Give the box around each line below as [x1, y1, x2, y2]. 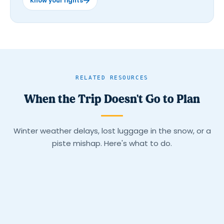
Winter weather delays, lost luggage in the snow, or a [13, 125, 211, 136]
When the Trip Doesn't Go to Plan [24, 91, 200, 106]
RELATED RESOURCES [75, 74, 148, 81]
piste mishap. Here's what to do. [52, 137, 172, 148]
